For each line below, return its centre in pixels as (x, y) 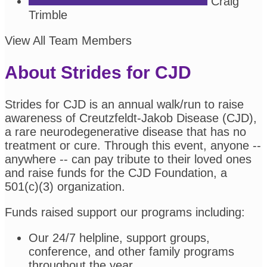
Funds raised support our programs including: (125, 212)
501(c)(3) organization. (65, 186)
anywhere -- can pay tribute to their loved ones (128, 159)
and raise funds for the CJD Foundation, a (116, 173)
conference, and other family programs (131, 251)
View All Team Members (68, 41)
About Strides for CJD (98, 73)
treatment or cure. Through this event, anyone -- (133, 145)
